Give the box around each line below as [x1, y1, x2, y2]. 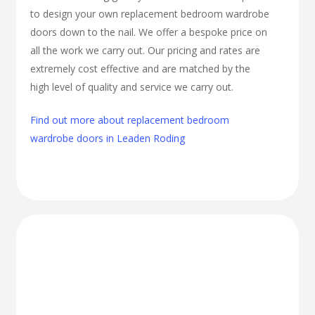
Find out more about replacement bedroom [30, 113, 230, 127]
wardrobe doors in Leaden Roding [30, 131, 186, 146]
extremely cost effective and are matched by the [30, 62, 251, 76]
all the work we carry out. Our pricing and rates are [30, 44, 261, 58]
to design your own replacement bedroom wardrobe [30, 7, 270, 21]
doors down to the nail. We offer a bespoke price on [30, 25, 268, 39]
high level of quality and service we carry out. [30, 80, 234, 94]
